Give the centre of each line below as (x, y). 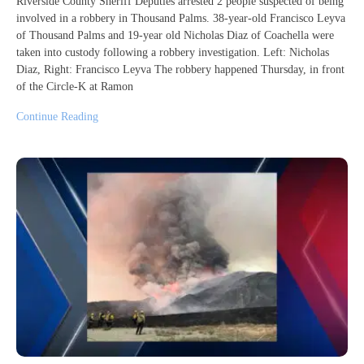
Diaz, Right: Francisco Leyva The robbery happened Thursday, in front (180, 70)
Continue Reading (57, 117)
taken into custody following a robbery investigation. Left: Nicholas (173, 53)
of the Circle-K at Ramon (75, 87)
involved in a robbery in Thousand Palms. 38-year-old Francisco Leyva (181, 19)
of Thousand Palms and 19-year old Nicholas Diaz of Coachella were (175, 36)
